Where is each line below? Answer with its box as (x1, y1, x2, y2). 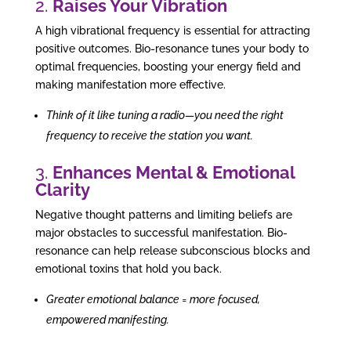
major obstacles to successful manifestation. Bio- (34, 226, 288, 240)
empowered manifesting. (45, 313, 169, 327)
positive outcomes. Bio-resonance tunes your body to (34, 42, 309, 56)
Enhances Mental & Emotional (52, 162, 295, 183)
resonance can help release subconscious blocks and (34, 244, 310, 258)
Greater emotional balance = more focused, (45, 293, 260, 306)
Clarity (34, 179, 90, 201)
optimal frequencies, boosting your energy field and (34, 60, 301, 74)
